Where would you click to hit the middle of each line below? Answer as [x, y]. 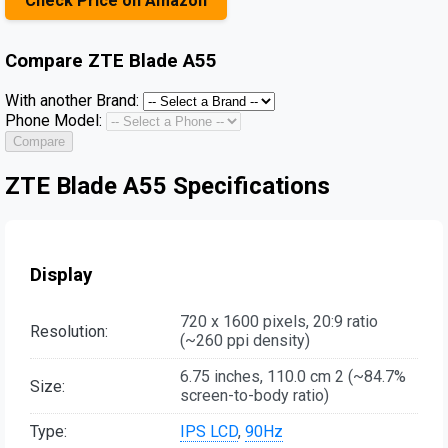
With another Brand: [72, 101]
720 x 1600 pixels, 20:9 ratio [279, 322]
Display [61, 274]
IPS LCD [209, 432]
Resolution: [69, 331]
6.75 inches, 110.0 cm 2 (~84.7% [293, 377]
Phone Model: [53, 121]
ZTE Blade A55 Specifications [167, 186]
